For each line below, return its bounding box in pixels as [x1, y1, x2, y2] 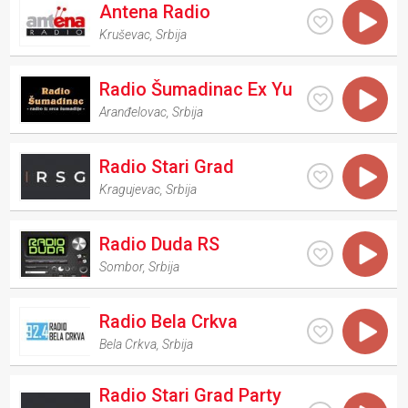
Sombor [99, 259, 144, 274]
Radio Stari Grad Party [99, 383, 282, 406]
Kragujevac [99, 181, 161, 197]
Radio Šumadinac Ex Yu [99, 77, 293, 100]
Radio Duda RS [99, 232, 220, 255]
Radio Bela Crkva [99, 310, 239, 332]
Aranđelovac [99, 104, 168, 119]
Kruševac [99, 26, 151, 42]
